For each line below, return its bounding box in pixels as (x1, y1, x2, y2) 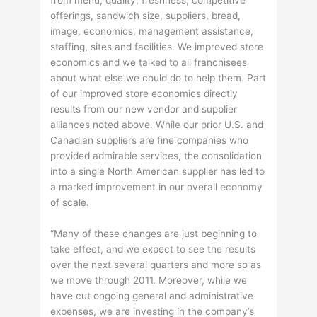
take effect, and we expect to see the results (50, 243, 256, 255)
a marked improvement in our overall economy (50, 181, 263, 193)
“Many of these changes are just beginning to (50, 227, 258, 239)
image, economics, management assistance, (50, 25, 254, 38)
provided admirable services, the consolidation (50, 150, 263, 162)
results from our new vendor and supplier (50, 103, 238, 115)
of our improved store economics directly (50, 88, 238, 100)
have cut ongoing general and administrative (50, 289, 254, 301)
